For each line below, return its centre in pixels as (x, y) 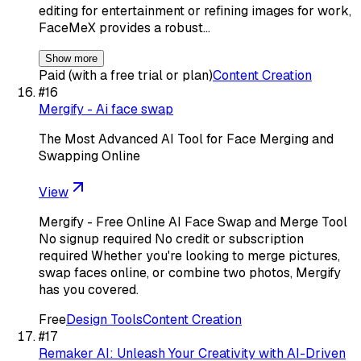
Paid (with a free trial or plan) (126, 75)
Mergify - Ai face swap (106, 109)
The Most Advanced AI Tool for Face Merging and (186, 139)
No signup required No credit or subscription (171, 239)
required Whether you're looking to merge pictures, (189, 255)
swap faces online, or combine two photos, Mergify (190, 272)
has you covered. (89, 289)
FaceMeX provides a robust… (124, 27)
